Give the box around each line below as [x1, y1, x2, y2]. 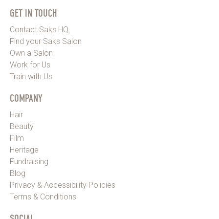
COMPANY [10, 92, 43, 105]
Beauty [10, 122, 34, 131]
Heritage [10, 145, 39, 155]
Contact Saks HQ [10, 25, 68, 35]
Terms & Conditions [10, 192, 76, 202]
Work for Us [10, 60, 50, 70]
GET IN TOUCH [10, 7, 57, 20]
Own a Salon [10, 48, 53, 58]
